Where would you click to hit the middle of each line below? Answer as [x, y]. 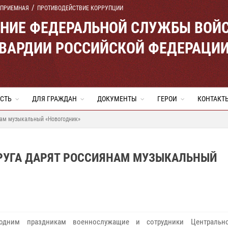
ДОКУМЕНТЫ [117, 99]
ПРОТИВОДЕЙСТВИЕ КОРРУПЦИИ [80, 8]
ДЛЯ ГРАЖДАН [54, 99]
